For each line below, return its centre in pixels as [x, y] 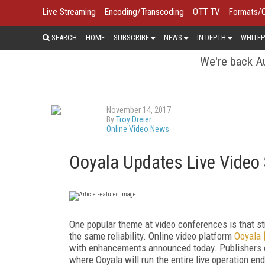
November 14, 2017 [139, 110]
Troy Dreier [134, 119]
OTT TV [206, 12]
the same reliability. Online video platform [152, 236]
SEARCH [63, 37]
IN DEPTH [211, 37]
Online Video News [138, 129]
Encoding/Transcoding [144, 12]
